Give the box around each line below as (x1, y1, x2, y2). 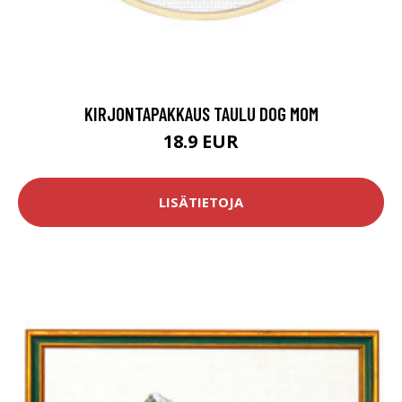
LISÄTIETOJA (159, 193, 243, 212)
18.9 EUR (163, 128, 239, 153)
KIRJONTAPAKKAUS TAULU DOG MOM (83, 101, 319, 125)
